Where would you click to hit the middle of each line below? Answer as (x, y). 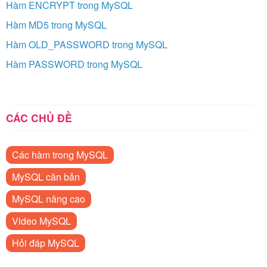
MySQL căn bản (46, 176)
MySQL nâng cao (49, 198)
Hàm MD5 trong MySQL (56, 24)
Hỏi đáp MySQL (46, 243)
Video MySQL (41, 221)
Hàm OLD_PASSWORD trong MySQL (87, 44)
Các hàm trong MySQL (60, 154)
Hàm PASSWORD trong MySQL (74, 64)
